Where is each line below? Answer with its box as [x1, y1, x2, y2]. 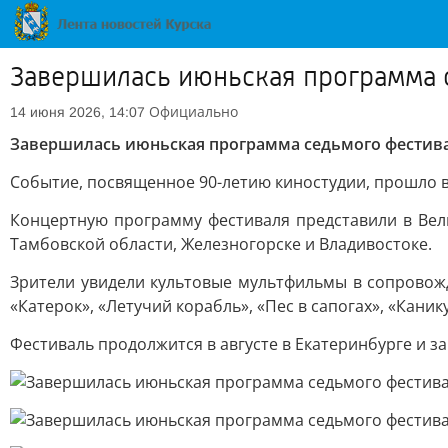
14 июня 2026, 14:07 [10, 104, 145, 120]
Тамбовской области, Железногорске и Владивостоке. [10, 233, 432, 255]
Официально [149, 102, 238, 121]
